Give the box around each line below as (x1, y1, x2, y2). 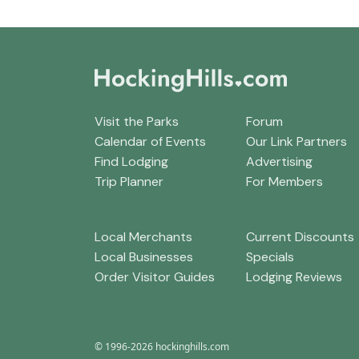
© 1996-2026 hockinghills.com (95, 339, 229, 353)
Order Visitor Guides (95, 268, 215, 285)
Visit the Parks (95, 113, 179, 131)
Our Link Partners (245, 133, 347, 151)
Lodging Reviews (245, 268, 342, 285)
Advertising (245, 153, 313, 171)
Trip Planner (95, 173, 163, 191)
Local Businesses (95, 248, 193, 265)
